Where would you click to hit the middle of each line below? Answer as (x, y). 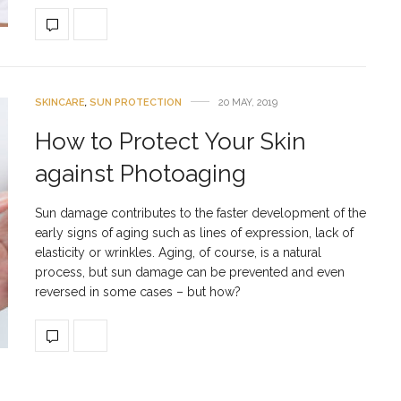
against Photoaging (141, 173)
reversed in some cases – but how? (138, 291)
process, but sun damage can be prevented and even (190, 272)
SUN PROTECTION (136, 102)
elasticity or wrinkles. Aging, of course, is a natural (178, 252)
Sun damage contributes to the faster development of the (200, 213)
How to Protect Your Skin (171, 141)
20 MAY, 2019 (248, 103)
